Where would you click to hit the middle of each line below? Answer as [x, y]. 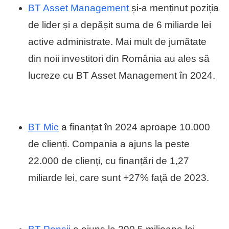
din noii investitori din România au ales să [119, 59]
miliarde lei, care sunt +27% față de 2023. [119, 178]
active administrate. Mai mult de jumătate [117, 42]
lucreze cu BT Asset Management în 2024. [122, 76]
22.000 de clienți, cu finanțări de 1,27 [109, 161]
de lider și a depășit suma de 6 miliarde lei [120, 25]
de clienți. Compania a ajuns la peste [109, 144]
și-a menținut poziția [174, 8]
